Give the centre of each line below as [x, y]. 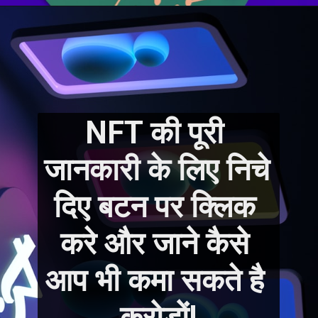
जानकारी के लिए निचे [157, 170]
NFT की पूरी [155, 133]
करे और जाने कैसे [154, 244]
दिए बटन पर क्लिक [154, 207]
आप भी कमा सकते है [154, 281]
